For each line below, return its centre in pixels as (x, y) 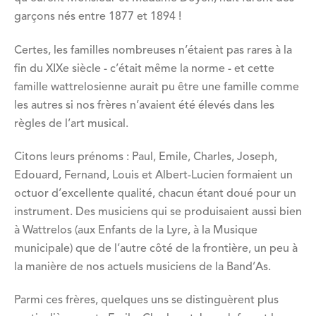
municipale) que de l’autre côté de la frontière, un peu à (156, 249)
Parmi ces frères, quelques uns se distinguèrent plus (146, 301)
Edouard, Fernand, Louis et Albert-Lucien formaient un (153, 175)
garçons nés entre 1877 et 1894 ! (98, 17)
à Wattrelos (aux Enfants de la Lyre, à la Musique (136, 230)
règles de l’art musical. (71, 124)
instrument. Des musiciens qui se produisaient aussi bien (158, 212)
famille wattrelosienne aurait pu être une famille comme (157, 87)
